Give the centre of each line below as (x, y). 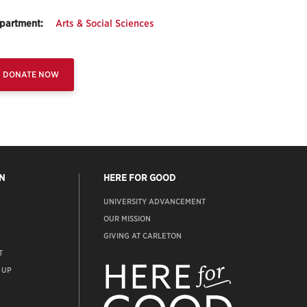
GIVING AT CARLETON (143, 236)
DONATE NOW (30, 74)
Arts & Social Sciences (105, 24)
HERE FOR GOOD (140, 177)
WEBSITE (249, 265)
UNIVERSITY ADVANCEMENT (155, 202)
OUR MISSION (127, 219)
